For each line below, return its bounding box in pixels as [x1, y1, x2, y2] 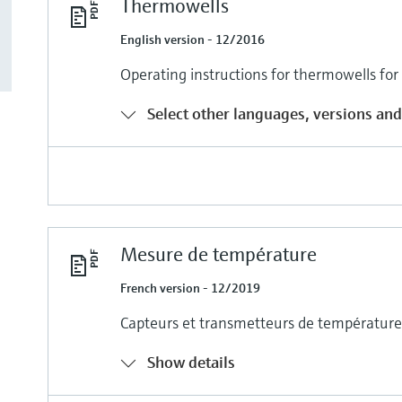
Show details [147, 351, 236, 372]
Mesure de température [120, 241, 318, 267]
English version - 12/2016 [120, 31, 266, 48]
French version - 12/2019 [120, 279, 261, 296]
